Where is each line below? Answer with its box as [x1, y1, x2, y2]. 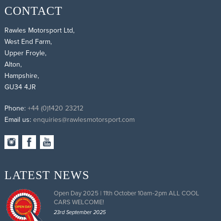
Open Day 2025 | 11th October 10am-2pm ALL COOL [53, 189, 199, 197]
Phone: [4, 104, 28, 112]
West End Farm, [4, 37, 52, 46]
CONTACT [4, 4, 63, 17]
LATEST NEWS [4, 168, 89, 182]
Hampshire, [4, 71, 39, 80]
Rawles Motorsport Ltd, [4, 26, 74, 35]
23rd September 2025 [53, 209, 106, 216]
